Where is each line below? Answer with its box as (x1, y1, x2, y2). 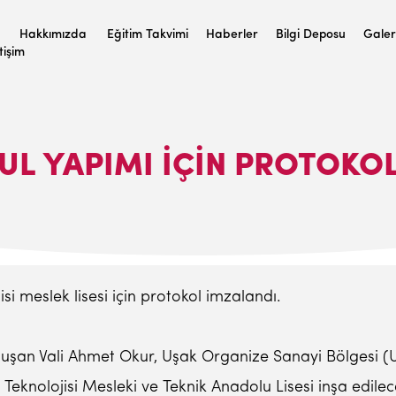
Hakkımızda (19, 28, 87, 42)
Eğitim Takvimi (107, 28, 188, 42)
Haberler (206, 28, 258, 42)
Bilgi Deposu (276, 28, 346, 42)
